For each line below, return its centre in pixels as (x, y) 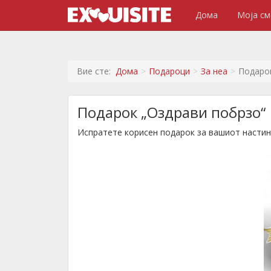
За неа (214, 71)
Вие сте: (96, 71)
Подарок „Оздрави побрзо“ (171, 112)
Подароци (169, 71)
